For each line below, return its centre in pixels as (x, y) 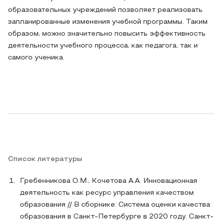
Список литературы (45, 159)
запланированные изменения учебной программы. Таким (108, 22)
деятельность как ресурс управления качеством (107, 193)
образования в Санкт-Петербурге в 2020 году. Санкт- (117, 217)
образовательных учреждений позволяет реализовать (105, 10)
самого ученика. (36, 58)
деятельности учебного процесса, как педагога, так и (103, 46)
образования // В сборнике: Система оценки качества (115, 205)
